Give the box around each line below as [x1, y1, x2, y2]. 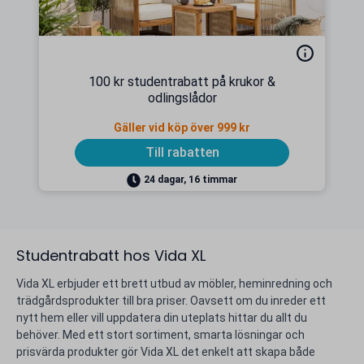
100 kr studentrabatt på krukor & [89, 74, 275, 89]
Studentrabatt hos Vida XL [16, 245, 206, 266]
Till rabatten [145, 145, 219, 160]
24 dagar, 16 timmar [144, 174, 238, 185]
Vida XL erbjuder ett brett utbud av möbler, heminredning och [16, 277, 332, 290]
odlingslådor [147, 90, 217, 106]
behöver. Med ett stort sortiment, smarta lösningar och [16, 328, 305, 341]
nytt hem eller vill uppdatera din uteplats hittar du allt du [16, 311, 307, 324]
